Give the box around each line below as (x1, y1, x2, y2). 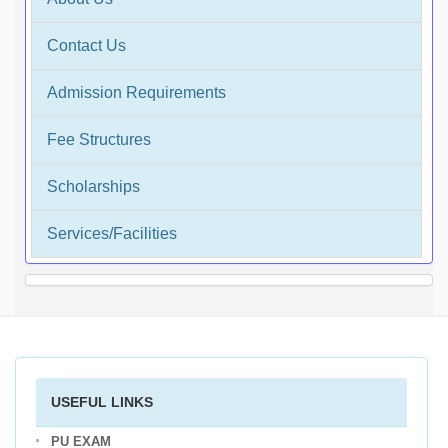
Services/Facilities (47, 225, 177, 243)
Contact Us (47, 37, 126, 55)
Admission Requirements (47, 84, 226, 102)
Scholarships (47, 178, 140, 196)
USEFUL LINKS (51, 394, 153, 411)
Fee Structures (47, 131, 151, 149)
